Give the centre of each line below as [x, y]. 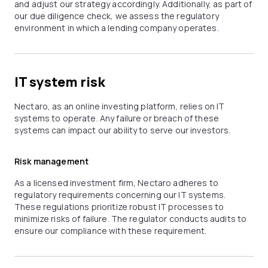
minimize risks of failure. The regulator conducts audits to [131, 219]
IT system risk [60, 82]
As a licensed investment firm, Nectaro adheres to [116, 183]
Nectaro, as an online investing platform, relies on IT [120, 106]
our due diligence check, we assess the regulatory [117, 16]
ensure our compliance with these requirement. [111, 231]
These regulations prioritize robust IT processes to [119, 207]
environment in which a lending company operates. [117, 28]
